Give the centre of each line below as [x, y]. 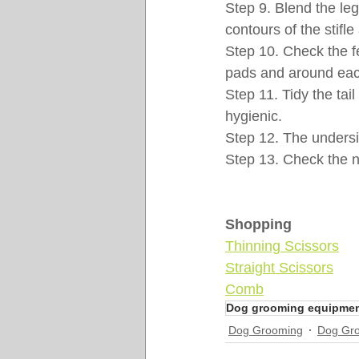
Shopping [258, 224]
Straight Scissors [279, 268]
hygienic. [254, 116]
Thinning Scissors [282, 246]
